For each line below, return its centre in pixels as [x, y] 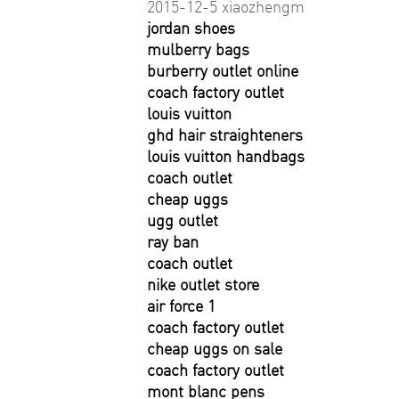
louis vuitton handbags [226, 156]
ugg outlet [183, 220]
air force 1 [181, 306]
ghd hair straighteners [225, 135]
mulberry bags [198, 49]
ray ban [173, 242]
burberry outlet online [223, 71]
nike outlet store [203, 285]
